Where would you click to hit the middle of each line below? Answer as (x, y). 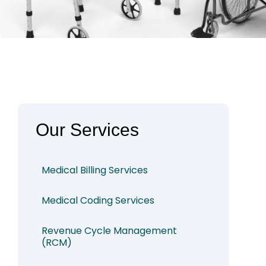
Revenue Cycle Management (109, 231)
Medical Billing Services (95, 170)
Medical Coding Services (98, 201)
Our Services (87, 130)
